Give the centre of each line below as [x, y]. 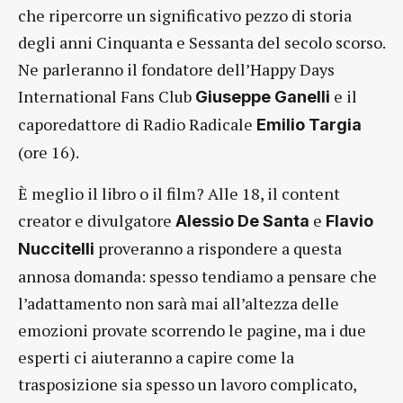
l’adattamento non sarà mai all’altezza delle [179, 303]
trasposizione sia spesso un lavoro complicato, [187, 384]
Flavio [349, 221]
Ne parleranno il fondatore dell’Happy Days [176, 69]
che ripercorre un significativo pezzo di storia [185, 15]
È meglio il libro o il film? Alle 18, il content [179, 193]
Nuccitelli [56, 249]
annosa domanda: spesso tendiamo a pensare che [197, 276]
